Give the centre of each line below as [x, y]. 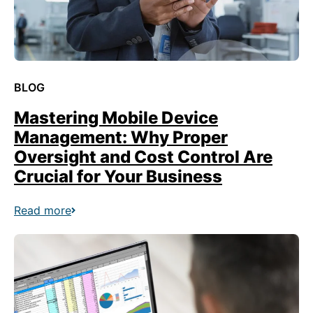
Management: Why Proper [121, 137]
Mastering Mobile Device [116, 118]
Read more [43, 210]
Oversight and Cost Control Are [143, 157]
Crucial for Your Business [118, 176]
